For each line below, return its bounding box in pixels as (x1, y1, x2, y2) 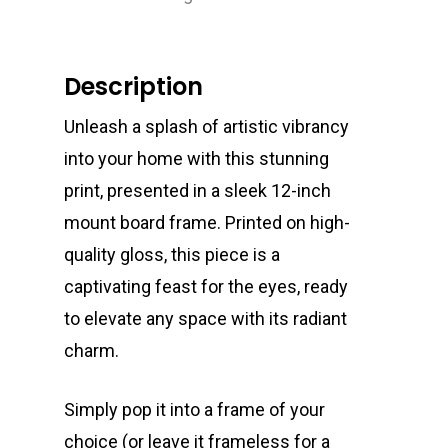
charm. (64, 339, 120, 361)
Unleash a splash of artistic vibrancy (64, 115, 350, 137)
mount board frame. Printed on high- (64, 211, 351, 233)
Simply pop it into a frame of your (64, 398, 326, 420)
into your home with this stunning (64, 147, 330, 169)
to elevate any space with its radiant (64, 307, 348, 329)
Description (64, 69, 204, 103)
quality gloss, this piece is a (64, 243, 281, 265)
